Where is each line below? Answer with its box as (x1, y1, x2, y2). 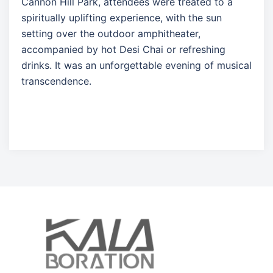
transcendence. (21, 74, 91, 87)
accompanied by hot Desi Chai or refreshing (21, 43, 225, 55)
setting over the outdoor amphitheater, (21, 27, 200, 40)
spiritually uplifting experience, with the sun (21, 11, 222, 24)
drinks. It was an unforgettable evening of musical (21, 58, 252, 71)
